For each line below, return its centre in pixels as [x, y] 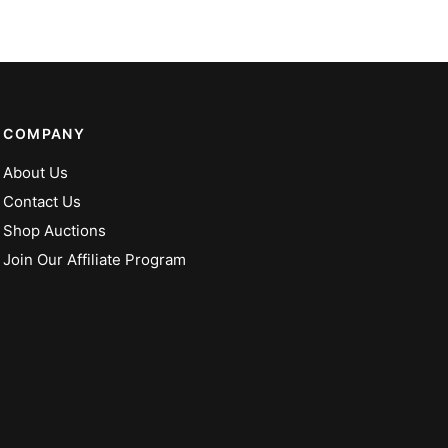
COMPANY [44, 134]
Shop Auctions [55, 231]
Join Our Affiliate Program [95, 260]
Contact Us [42, 202]
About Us [36, 173]
